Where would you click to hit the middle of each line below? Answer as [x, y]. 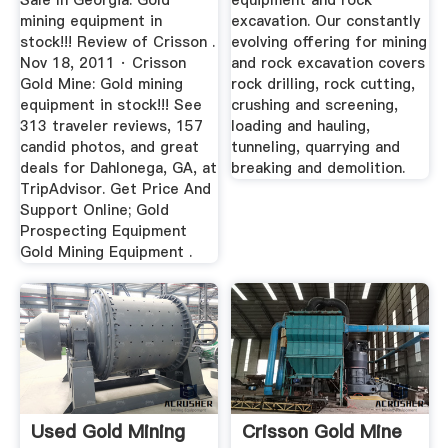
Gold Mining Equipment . [105, 252]
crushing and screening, [315, 105]
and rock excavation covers [328, 63]
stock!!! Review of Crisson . [117, 42]
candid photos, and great [109, 147]
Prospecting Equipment [103, 231]
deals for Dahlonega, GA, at [118, 168]
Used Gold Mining [107, 432]
